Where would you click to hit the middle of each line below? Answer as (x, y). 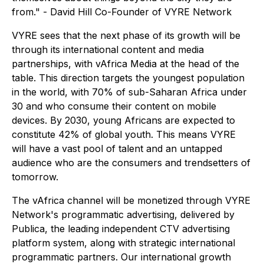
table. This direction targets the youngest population (128, 78)
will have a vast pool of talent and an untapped (117, 149)
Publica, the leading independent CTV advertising (121, 229)
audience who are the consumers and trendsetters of (131, 163)
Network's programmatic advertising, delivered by (123, 215)
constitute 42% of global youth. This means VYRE (124, 135)
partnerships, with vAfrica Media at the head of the (126, 64)
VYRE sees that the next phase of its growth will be (126, 36)
